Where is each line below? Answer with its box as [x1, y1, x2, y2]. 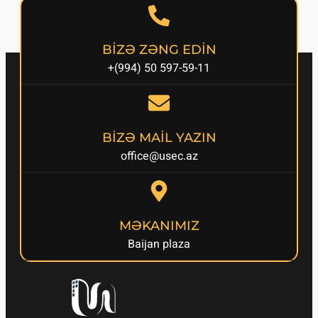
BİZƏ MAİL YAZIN [102, 130, 216, 146]
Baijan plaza [128, 236, 190, 253]
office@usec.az [120, 148, 198, 165]
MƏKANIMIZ [119, 218, 199, 234]
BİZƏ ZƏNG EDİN [102, 42, 216, 58]
